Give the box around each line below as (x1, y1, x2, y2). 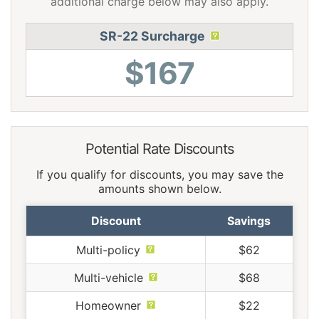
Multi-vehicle (73, 270, 143, 285)
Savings (227, 213, 271, 228)
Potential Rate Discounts (85, 140, 234, 157)
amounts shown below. (98, 181, 221, 196)
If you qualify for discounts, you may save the (36, 167, 283, 182)
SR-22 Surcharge (99, 28, 205, 43)
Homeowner (75, 298, 141, 313)
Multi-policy (76, 242, 140, 257)
